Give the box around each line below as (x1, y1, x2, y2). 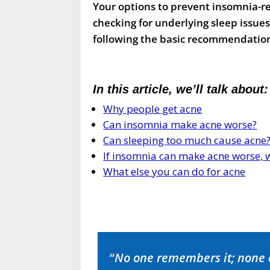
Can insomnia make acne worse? (103, 117, 257, 131)
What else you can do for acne (103, 164, 246, 178)
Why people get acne (103, 101, 202, 116)
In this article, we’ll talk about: (93, 82, 269, 96)
